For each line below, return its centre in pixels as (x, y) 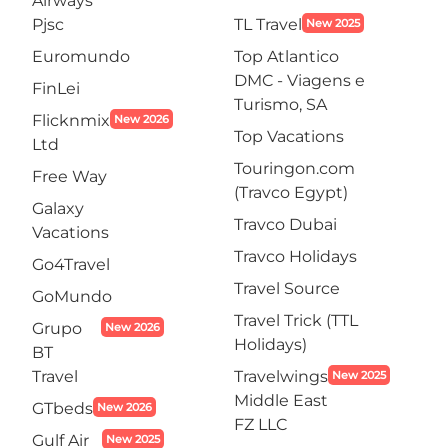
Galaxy (58, 208)
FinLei (56, 88)
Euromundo (81, 56)
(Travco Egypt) (291, 192)
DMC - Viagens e (299, 80)
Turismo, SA (280, 104)
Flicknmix (71, 120)
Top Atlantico (286, 56)
